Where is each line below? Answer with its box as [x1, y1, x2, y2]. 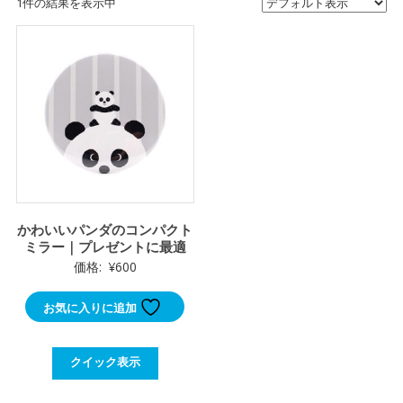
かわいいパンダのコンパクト [17, 219, 193, 238]
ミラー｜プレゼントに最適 [23, 237, 186, 255]
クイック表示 [69, 353, 140, 370]
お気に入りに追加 [43, 299, 140, 316]
